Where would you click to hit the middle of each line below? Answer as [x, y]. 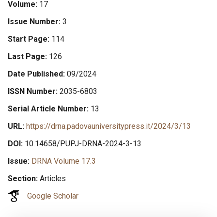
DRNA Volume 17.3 [64, 161]
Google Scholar [53, 196]
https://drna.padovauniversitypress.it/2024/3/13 [108, 126]
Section [22, 178]
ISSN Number [32, 91]
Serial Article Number [47, 109]
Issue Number [33, 22]
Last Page [26, 56]
